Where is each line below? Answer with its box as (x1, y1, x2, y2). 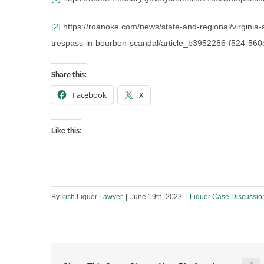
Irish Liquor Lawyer (61, 193, 123, 202)
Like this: (51, 127, 81, 136)
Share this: (51, 71, 87, 80)
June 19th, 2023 (130, 193, 182, 202)
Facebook (72, 90, 107, 101)
